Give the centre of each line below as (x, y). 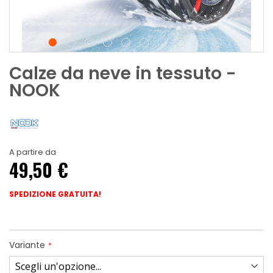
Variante (27, 245)
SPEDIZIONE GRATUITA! (55, 194)
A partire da (33, 152)
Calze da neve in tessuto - (122, 74)
